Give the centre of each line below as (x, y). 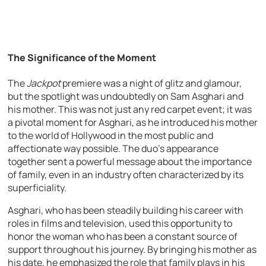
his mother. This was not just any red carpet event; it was (130, 110)
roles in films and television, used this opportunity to (120, 224)
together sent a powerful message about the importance (130, 162)
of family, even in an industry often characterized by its (126, 175)
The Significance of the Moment (82, 58)
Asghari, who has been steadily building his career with (126, 210)
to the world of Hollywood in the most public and (111, 136)
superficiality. (37, 188)
